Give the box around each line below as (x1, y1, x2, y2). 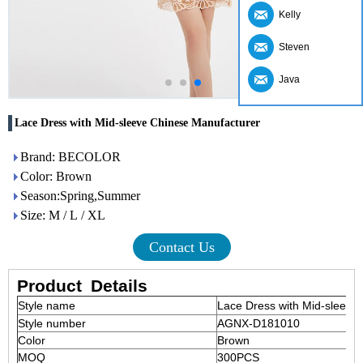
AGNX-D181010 (217, 317, 300, 330)
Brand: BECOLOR (20, 150, 121, 164)
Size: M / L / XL (20, 208, 105, 222)
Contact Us (148, 239, 215, 255)
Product (17, 276, 82, 296)
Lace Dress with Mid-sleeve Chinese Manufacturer (15, 117, 260, 129)
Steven (279, 41, 310, 53)
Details (82, 276, 147, 296)
